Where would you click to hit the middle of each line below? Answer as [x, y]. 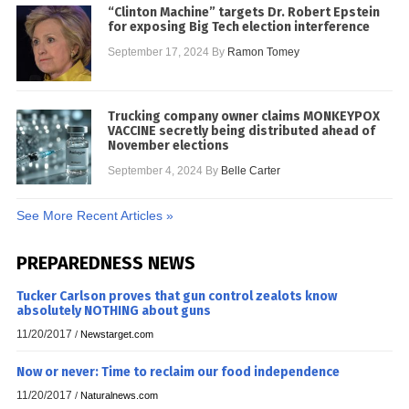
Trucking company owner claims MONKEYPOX [243, 116]
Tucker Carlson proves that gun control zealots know [177, 296]
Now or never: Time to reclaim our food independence [178, 372]
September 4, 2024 [155, 170]
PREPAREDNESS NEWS [106, 262]
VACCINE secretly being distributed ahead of [241, 131]
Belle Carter [250, 170]
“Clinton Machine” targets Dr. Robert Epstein [243, 13]
